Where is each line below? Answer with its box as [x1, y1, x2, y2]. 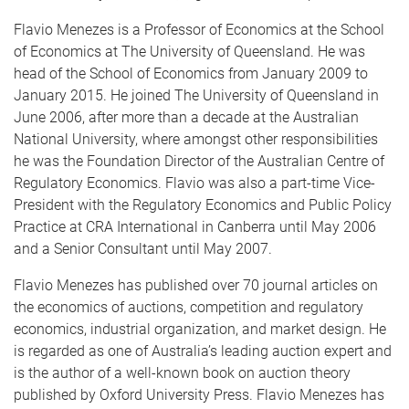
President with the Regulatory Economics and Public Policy [14, 196, 392, 214]
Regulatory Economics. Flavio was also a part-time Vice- [14, 174, 375, 192]
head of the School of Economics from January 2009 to [14, 65, 368, 82]
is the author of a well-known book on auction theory [14, 364, 351, 382]
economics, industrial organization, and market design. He [14, 320, 386, 338]
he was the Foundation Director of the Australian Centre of [14, 152, 384, 170]
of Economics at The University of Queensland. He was [14, 43, 365, 60]
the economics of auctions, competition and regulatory [14, 299, 363, 316]
